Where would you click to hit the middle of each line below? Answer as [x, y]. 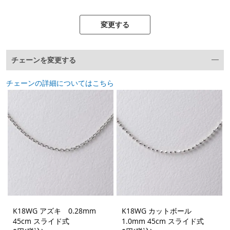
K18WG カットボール [160, 211]
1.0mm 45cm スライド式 [163, 221]
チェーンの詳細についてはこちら [60, 83]
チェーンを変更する [44, 60]
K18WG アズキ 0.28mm [54, 211]
